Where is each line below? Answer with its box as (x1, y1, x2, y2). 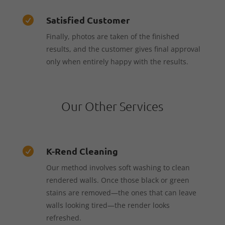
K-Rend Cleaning (46, 145, 118, 157)
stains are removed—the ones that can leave (46, 187, 196, 197)
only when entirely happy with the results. (46, 56, 188, 66)
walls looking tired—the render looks (46, 200, 170, 210)
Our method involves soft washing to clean (46, 162, 190, 172)
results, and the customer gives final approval (46, 44, 200, 54)
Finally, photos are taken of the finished (46, 31, 179, 41)
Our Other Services (61, 98, 164, 114)
